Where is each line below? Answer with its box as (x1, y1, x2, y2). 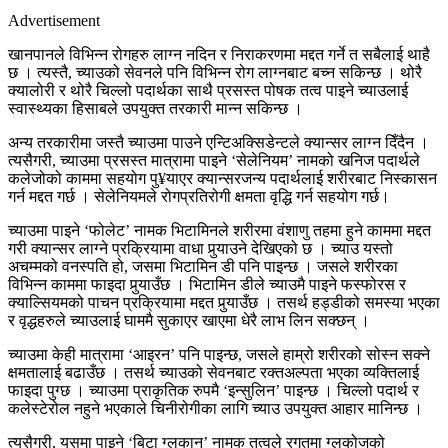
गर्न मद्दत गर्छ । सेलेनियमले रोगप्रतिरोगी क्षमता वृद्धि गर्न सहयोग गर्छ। (8, 187, 390, 205)
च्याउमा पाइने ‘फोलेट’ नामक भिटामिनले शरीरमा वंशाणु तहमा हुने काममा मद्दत (8, 221, 431, 239)
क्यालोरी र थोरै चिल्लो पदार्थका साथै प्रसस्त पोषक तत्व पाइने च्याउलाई (8, 81, 408, 99)
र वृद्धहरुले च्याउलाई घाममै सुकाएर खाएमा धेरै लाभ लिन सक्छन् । (8, 311, 370, 329)
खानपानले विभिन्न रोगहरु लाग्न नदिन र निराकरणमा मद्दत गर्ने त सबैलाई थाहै (8, 45, 430, 63)
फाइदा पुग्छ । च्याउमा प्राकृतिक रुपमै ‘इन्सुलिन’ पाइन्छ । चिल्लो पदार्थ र (8, 381, 419, 399)
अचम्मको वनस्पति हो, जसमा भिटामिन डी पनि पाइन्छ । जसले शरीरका (8, 257, 398, 275)
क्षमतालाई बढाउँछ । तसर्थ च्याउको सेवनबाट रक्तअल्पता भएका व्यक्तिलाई (8, 363, 419, 381)
